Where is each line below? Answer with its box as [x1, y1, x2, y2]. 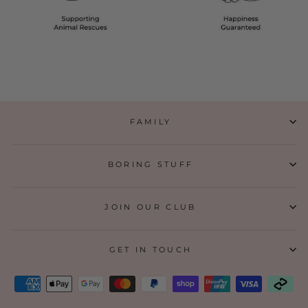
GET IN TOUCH [109, 245, 192, 255]
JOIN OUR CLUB [104, 202, 197, 212]
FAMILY [129, 117, 172, 127]
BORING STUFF [107, 159, 194, 170]
